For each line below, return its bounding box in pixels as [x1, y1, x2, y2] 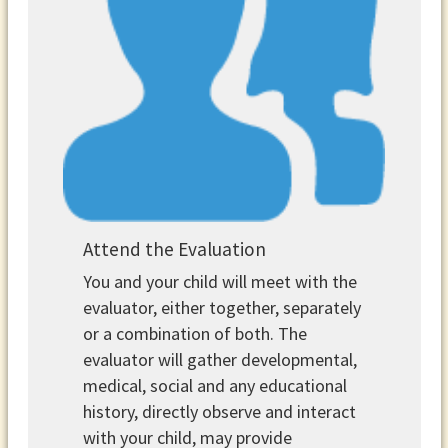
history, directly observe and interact [83, 399, 357, 423]
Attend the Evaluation [83, 237, 267, 261]
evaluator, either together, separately [83, 295, 362, 319]
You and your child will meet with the [83, 269, 358, 293]
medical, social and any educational [83, 373, 348, 397]
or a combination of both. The [83, 321, 308, 345]
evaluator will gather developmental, [83, 347, 358, 371]
